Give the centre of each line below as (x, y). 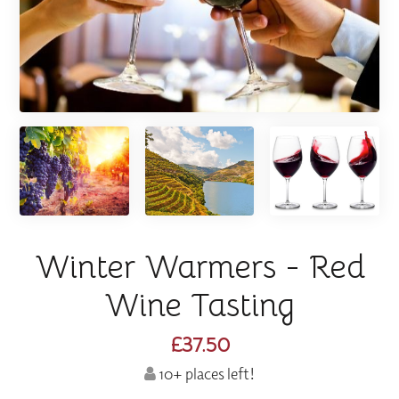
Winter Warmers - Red (199, 266)
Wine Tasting (199, 305)
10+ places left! (205, 374)
